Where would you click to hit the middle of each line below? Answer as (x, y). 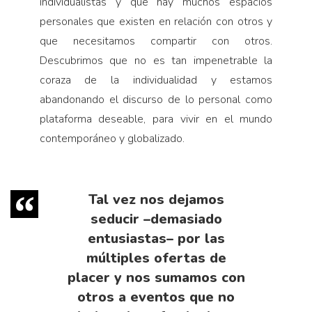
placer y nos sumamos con (156, 277)
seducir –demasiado (156, 219)
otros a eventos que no (156, 297)
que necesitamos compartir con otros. (156, 41)
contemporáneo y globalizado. (112, 138)
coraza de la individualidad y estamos (156, 80)
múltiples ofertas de (156, 258)
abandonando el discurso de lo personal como (156, 99)
